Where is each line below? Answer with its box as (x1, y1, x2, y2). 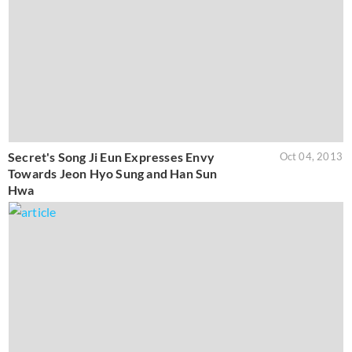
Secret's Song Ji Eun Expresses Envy (8, 148, 214, 164)
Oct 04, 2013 (279, 149, 343, 163)
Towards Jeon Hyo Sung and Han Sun (8, 165, 218, 181)
